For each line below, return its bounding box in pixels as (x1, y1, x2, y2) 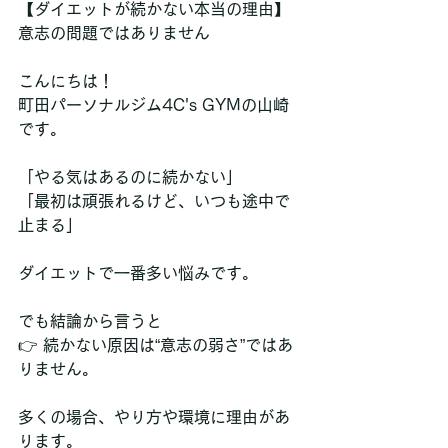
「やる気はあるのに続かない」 (18, 169, 252, 185)
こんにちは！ (18, 73, 124, 89)
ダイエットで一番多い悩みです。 (18, 265, 258, 281)
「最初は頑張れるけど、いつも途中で (18, 193, 290, 209)
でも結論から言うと (18, 313, 172, 329)
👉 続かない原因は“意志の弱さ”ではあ (18, 337, 293, 353)
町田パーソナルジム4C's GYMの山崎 (18, 97, 289, 113)
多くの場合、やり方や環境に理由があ (18, 409, 290, 425)
